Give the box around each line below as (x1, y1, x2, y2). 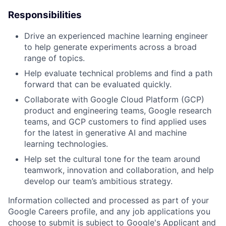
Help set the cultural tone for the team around (24, 153, 200, 164)
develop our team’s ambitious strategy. (24, 176, 173, 186)
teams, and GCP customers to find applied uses (24, 116, 206, 127)
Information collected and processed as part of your (8, 195, 209, 205)
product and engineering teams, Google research (24, 105, 211, 116)
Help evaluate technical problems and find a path (24, 68, 212, 78)
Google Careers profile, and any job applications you (8, 206, 210, 216)
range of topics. (24, 52, 85, 63)
